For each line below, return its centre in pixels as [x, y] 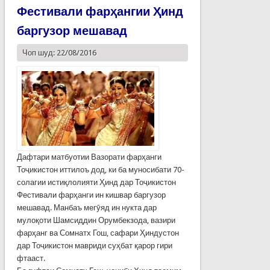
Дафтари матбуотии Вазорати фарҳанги [89, 157]
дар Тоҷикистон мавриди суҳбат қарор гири [94, 245]
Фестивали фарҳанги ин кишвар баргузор [91, 195]
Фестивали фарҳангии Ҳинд [100, 11]
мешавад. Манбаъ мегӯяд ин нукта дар [86, 207]
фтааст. [31, 258]
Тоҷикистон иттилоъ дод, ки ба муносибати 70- [100, 169]
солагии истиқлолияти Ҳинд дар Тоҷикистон [96, 182]
